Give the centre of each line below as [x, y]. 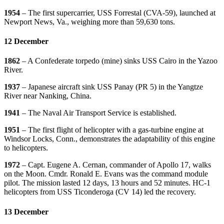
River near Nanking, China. [48, 96]
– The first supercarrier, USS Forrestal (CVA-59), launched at [119, 12]
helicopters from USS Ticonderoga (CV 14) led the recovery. [100, 192]
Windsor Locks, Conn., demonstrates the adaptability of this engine [109, 139]
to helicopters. [26, 148]
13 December [26, 211]
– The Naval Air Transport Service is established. [99, 113]
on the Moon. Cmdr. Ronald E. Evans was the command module [106, 174]
